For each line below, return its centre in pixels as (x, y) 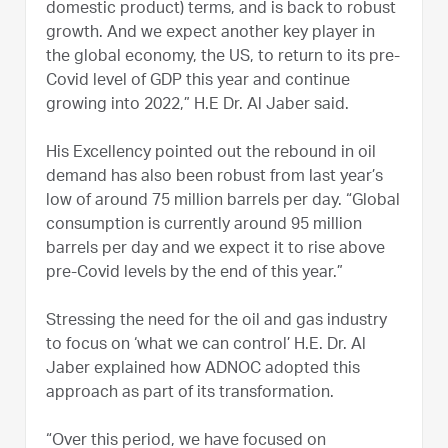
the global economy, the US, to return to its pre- (223, 57)
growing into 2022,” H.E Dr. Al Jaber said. (199, 105)
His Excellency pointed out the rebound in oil (211, 153)
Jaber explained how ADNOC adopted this (203, 369)
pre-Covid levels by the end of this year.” (194, 273)
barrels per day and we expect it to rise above (215, 249)
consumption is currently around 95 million (204, 225)
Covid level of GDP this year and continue (198, 81)
